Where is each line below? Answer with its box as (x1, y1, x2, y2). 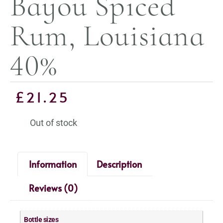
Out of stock (30, 117, 77, 128)
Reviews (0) (28, 182, 78, 195)
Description (96, 157, 142, 170)
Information (28, 157, 77, 170)
